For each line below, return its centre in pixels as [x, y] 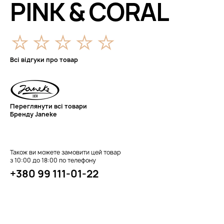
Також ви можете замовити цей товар [65, 152]
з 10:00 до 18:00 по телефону [53, 160]
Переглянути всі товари [48, 106]
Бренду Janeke [33, 114]
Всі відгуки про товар [44, 60]
